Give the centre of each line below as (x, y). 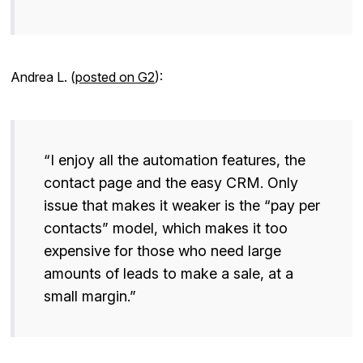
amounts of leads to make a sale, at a (169, 273)
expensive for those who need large (163, 250)
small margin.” (90, 296)
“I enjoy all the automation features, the (175, 160)
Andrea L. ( (43, 77)
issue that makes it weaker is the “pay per (182, 205)
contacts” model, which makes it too (166, 228)
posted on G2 (115, 77)
